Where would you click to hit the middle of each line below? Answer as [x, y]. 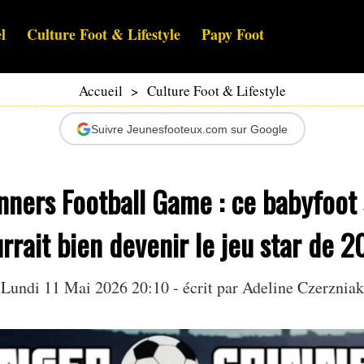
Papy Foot [233, 35]
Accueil [100, 91]
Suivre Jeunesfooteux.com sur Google [189, 129]
